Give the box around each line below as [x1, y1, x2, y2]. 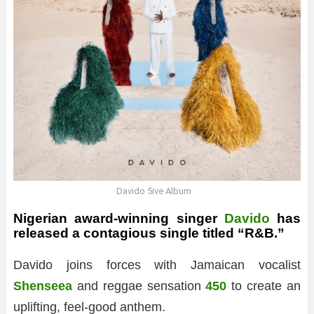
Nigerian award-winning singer [13, 211, 224, 226]
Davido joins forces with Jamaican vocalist [13, 258, 301, 272]
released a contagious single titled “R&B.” [13, 226, 285, 240]
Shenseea [13, 279, 72, 293]
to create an [226, 279, 301, 293]
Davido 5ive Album [116, 185, 191, 196]
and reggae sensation [72, 279, 206, 293]
